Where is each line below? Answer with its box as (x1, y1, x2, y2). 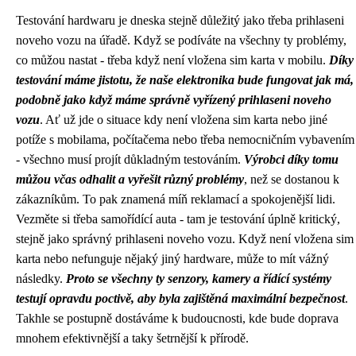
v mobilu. (275, 53, 329, 68)
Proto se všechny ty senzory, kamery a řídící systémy (66, 272, 331, 286)
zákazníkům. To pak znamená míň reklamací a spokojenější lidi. (16, 192, 335, 207)
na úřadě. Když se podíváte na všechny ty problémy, (81, 33, 346, 48)
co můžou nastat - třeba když (16, 53, 163, 68)
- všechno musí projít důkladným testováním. (16, 153, 244, 167)
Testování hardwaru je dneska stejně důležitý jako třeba (16, 14, 296, 28)
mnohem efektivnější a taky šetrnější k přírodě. (16, 331, 249, 346)
